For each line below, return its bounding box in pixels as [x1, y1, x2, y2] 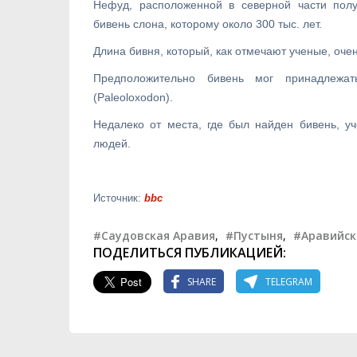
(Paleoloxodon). [93, 91, 173, 104]
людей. [93, 137, 131, 150]
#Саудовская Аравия [93, 228, 215, 243]
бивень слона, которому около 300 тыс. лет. [93, 18, 322, 30]
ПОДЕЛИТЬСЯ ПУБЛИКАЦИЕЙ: [93, 244, 286, 261]
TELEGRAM [265, 274, 312, 288]
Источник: [93, 192, 144, 204]
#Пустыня [226, 228, 283, 243]
